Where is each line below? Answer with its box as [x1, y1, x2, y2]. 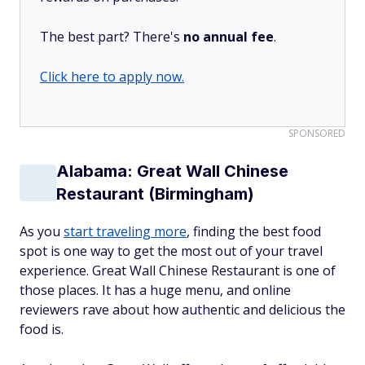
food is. [20, 320, 64, 338]
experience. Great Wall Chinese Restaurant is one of [20, 262, 336, 279]
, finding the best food [187, 222, 321, 240]
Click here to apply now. [40, 68, 184, 86]
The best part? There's [40, 28, 183, 46]
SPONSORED [288, 126, 345, 140]
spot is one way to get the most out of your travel [20, 242, 323, 260]
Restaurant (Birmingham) [56, 184, 254, 204]
